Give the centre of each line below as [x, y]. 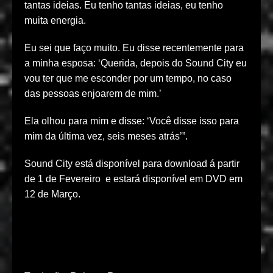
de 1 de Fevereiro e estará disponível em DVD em [133, 179]
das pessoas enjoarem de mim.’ [93, 94]
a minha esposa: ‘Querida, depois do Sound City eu [136, 63]
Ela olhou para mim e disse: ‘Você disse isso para [132, 121]
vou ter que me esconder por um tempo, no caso [128, 79]
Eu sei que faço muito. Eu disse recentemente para [134, 48]
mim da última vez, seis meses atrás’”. [106, 136]
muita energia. [55, 21]
